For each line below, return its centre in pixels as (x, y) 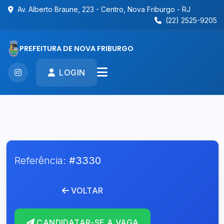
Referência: (42, 160)
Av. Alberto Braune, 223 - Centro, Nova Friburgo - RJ (104, 9)
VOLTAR (87, 190)
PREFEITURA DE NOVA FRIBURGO (76, 48)
